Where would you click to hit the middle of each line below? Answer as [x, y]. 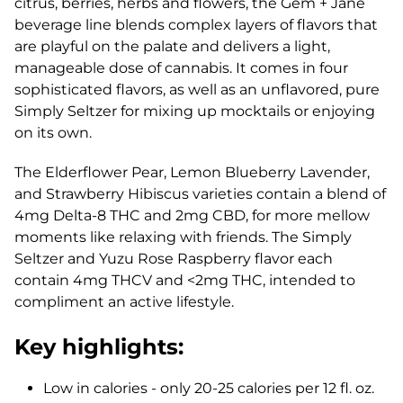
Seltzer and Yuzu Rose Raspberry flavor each [174, 259]
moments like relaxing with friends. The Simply [183, 237]
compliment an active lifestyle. [124, 302]
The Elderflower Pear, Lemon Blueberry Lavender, [192, 172]
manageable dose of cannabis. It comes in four [181, 68]
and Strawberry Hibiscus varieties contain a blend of [200, 194]
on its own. [53, 133]
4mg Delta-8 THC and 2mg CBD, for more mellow [192, 215]
